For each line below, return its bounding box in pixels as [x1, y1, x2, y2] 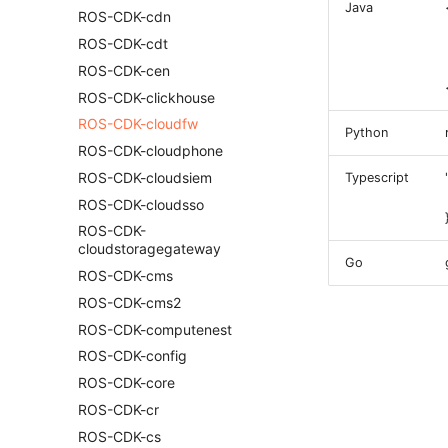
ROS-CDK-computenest [78, 320, 232, 338]
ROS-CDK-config [78, 347, 187, 365]
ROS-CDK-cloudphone [78, 142, 223, 159]
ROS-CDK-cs [78, 427, 161, 445]
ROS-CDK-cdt [78, 35, 168, 52]
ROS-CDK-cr [78, 400, 159, 418]
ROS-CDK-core [78, 374, 175, 391]
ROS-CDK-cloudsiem [78, 168, 212, 186]
